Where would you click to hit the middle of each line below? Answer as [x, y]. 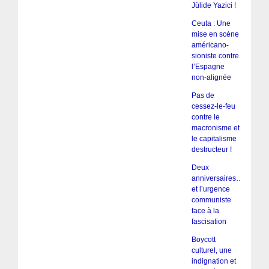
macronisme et [215, 128]
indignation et [213, 261]
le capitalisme [214, 139]
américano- [210, 45]
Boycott [203, 240]
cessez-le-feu [213, 107]
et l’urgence [210, 189]
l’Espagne [208, 67]
